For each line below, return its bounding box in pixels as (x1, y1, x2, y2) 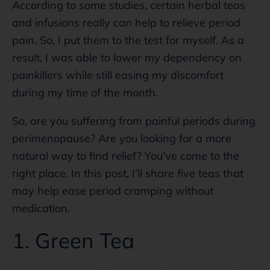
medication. (12, 201, 70, 215)
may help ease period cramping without (12, 183, 213, 198)
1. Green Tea (12, 227, 134, 254)
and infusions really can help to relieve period (12, 15, 240, 30)
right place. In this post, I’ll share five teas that (12, 166, 243, 180)
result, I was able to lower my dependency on (12, 50, 242, 64)
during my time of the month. (12, 85, 158, 99)
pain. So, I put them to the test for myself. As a (12, 33, 244, 47)
